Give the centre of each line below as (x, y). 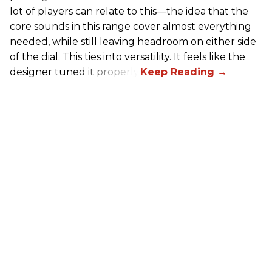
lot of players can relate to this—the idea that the (129, 11)
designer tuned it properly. (75, 72)
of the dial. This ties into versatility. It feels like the (127, 56)
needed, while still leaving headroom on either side (133, 41)
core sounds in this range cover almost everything (131, 26)
